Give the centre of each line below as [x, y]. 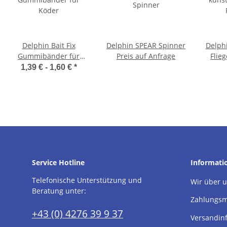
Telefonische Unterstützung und [87, 180]
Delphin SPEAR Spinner [146, 45]
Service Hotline [58, 162]
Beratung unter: [59, 191]
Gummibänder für [49, 56]
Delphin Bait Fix [49, 45]
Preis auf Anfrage [146, 56]
